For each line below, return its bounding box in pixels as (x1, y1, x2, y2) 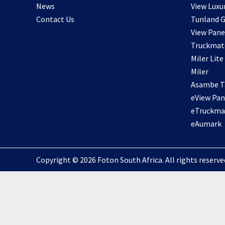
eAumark (190, 119, 221, 129)
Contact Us (36, 14, 74, 24)
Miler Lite (190, 53, 223, 63)
